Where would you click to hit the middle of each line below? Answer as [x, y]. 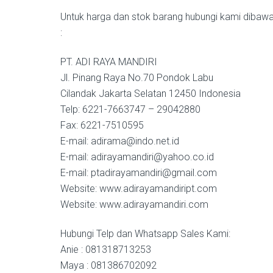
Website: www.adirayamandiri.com [134, 205]
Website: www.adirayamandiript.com [139, 189]
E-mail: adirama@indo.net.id [120, 141]
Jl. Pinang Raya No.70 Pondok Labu [137, 78]
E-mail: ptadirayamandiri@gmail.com [139, 173]
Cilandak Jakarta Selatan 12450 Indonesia [151, 94]
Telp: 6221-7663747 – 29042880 [130, 110]
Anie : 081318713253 [106, 250]
